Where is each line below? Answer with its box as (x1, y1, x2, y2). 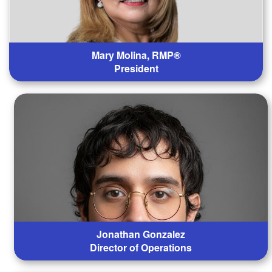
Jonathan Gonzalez (97, 227, 186, 241)
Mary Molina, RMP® (91, 48, 181, 62)
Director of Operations (90, 240, 192, 254)
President (114, 61, 158, 75)
